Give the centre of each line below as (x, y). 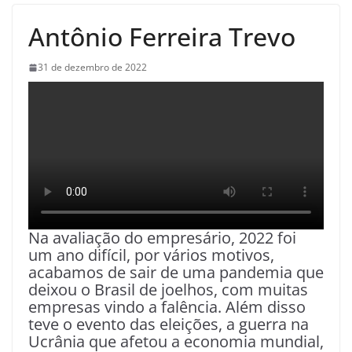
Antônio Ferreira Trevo (162, 37)
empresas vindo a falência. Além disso (167, 307)
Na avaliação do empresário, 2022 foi (162, 238)
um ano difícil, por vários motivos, (151, 255)
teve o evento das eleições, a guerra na (169, 324)
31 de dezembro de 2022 (92, 68)
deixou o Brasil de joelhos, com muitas (168, 290)
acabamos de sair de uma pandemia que (176, 273)
